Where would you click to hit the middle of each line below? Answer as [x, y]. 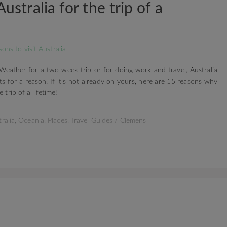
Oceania [31, 121]
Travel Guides [92, 121]
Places [58, 121]
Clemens [133, 121]
